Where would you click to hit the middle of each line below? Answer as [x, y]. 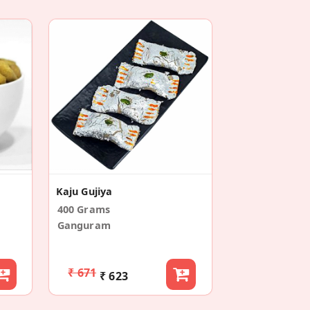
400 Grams [84, 209]
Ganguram [84, 225]
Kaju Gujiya [84, 191]
